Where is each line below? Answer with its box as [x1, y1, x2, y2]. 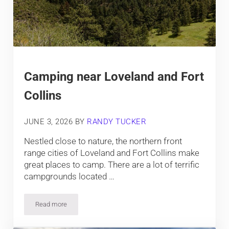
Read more [35, 200, 67, 209]
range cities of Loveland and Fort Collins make [24, 148, 200, 158]
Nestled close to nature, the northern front [24, 136, 182, 147]
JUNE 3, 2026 [24, 117, 73, 126]
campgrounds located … [24, 171, 115, 182]
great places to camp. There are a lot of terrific [24, 159, 200, 170]
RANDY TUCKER [87, 117, 147, 126]
